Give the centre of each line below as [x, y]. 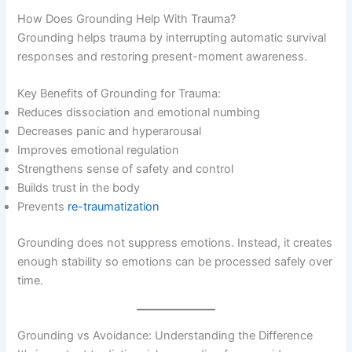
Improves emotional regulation [99, 150]
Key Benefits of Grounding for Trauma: [119, 94]
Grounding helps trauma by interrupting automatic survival [172, 38]
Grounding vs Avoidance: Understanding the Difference [165, 335]
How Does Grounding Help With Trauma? [127, 19]
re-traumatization [114, 207]
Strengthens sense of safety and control [126, 169]
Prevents [43, 207]
